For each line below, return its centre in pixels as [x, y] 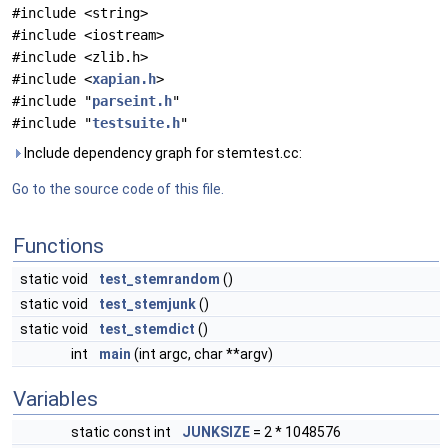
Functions [58, 246]
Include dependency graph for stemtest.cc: [161, 153]
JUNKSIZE [216, 432]
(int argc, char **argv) [202, 354]
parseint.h [132, 101]
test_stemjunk [147, 304]
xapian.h [124, 79]
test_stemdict [147, 329]
